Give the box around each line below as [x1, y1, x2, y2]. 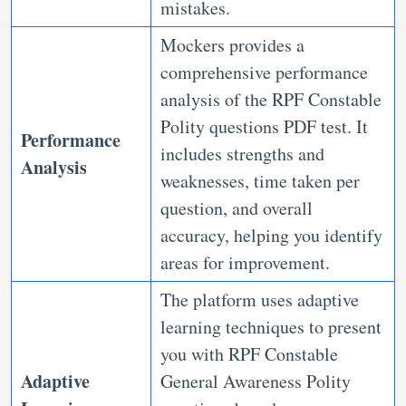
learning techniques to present [160, 314, 382, 339]
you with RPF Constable [160, 342, 338, 366]
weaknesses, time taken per [160, 169, 360, 193]
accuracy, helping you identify [160, 223, 382, 247]
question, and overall [160, 196, 313, 220]
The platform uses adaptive [160, 287, 359, 312]
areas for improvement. [160, 250, 336, 275]
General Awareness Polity [160, 369, 351, 393]
